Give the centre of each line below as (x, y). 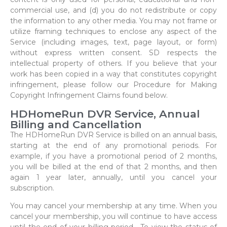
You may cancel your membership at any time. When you (113, 206)
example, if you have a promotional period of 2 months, (113, 156)
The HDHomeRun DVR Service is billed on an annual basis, (113, 135)
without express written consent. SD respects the (113, 53)
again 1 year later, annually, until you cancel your (113, 177)
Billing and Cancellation (76, 124)
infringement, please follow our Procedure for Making (113, 85)
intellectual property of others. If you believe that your (113, 64)
